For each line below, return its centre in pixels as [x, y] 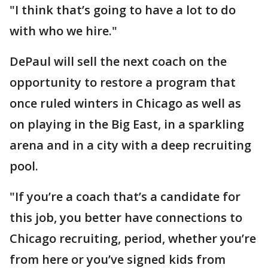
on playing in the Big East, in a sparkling [127, 124]
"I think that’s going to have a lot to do [123, 10]
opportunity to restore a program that [123, 82]
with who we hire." [63, 31]
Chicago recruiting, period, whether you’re [133, 238]
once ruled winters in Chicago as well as [125, 103]
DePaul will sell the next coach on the [118, 61]
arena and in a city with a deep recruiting [130, 145]
